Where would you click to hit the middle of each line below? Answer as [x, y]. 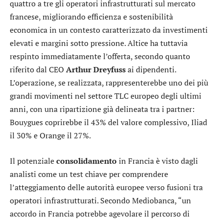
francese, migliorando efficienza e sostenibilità [91, 17]
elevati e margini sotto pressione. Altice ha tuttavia [99, 43]
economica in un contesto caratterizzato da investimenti [109, 30]
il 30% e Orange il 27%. [50, 136]
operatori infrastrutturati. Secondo [71, 200]
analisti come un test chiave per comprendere [89, 174]
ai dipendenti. [151, 70]
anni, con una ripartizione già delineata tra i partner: [102, 109]
